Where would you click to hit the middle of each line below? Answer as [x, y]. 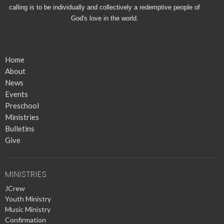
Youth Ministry [28, 199]
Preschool [22, 105]
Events [16, 94]
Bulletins [20, 128]
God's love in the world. [104, 18]
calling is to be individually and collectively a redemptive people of [104, 7]
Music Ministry [28, 209]
